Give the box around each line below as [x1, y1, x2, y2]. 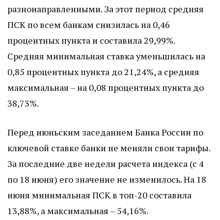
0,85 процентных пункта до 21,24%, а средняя [7, 66, 199, 78]
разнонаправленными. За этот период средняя [7, 3, 204, 15]
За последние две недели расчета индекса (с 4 [7, 158, 204, 170]
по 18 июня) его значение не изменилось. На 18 [7, 173, 206, 186]
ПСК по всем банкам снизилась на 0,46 [7, 19, 170, 31]
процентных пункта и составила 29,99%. [7, 34, 175, 47]
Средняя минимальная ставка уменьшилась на [7, 50, 205, 62]
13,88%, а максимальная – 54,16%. [7, 205, 148, 217]
